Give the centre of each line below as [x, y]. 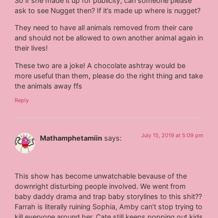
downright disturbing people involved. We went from [100, 186]
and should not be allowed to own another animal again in [109, 38]
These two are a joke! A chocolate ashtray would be [100, 65]
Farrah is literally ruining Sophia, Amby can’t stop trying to [109, 206]
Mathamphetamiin [71, 138]
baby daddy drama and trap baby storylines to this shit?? [109, 196]
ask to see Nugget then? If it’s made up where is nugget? [108, 11]
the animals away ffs [49, 86]
